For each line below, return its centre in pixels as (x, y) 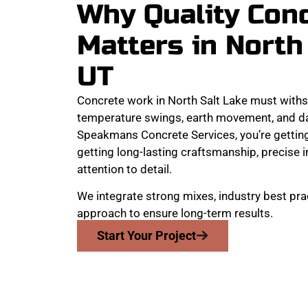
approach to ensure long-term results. (175, 213)
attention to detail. (124, 169)
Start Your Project (146, 235)
